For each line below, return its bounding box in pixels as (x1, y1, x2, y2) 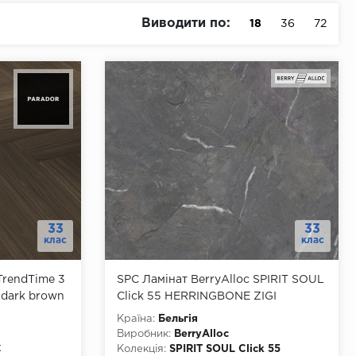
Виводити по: (141, 17, 230, 30)
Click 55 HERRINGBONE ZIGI (117, 291, 277, 301)
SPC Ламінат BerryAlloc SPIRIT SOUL (117, 274, 325, 284)
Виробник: (117, 329, 172, 339)
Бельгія (158, 314, 199, 323)
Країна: (117, 314, 156, 323)
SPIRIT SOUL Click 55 (169, 344, 281, 354)
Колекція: (117, 344, 167, 354)
